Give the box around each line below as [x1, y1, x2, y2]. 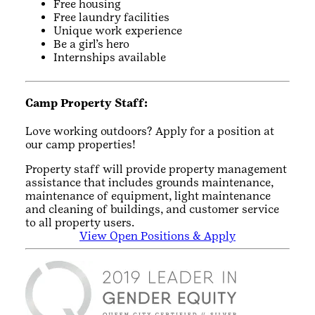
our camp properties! [25, 137, 136, 151]
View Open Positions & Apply [79, 229, 236, 243]
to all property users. [25, 215, 134, 229]
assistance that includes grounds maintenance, [25, 175, 274, 189]
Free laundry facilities [53, 11, 169, 25]
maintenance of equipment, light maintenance [25, 188, 271, 202]
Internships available [53, 51, 166, 65]
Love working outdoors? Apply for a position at [25, 124, 274, 138]
